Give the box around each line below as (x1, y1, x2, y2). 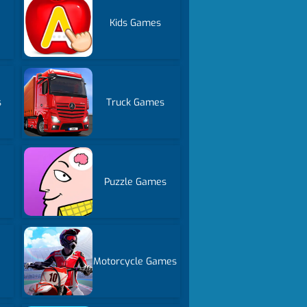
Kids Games (109, 16, 161, 29)
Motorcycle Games (93, 254, 177, 268)
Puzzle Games (103, 175, 167, 188)
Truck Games (106, 95, 164, 109)
